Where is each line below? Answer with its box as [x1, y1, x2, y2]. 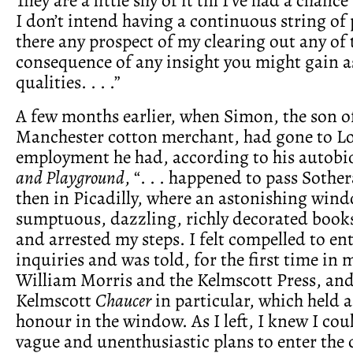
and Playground [16, 164, 124, 190]
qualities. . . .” [16, 69, 121, 95]
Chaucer [95, 287, 151, 313]
